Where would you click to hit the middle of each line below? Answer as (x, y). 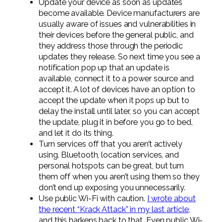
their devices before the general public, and (116, 35)
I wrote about (171, 199)
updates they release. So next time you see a (119, 57)
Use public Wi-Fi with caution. (93, 199)
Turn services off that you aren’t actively (111, 144)
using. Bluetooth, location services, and (109, 155)
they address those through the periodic (111, 46)
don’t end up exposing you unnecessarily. (112, 188)
